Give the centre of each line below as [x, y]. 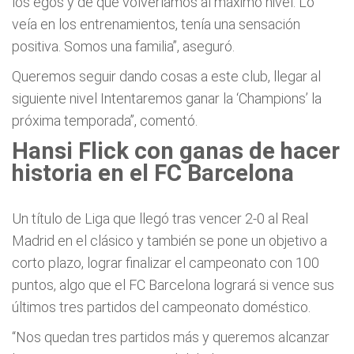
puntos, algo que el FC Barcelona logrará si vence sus [173, 285]
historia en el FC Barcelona [153, 173]
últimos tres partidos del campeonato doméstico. [161, 307]
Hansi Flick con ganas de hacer [176, 151]
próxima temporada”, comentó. [105, 121]
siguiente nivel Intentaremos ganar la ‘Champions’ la [167, 98]
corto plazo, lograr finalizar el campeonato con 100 [166, 263]
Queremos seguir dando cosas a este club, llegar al [166, 76]
